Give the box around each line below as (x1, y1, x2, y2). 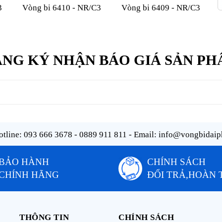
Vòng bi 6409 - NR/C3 (121, 2, 200, 12)
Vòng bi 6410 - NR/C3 (22, 2, 101, 12)
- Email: (126, 129, 159, 139)
